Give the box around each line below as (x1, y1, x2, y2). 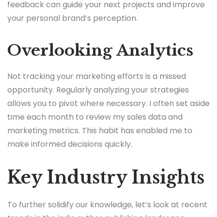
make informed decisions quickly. (7, 139, 132, 150)
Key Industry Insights (7, 167, 204, 189)
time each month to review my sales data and (7, 111, 183, 123)
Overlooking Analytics (7, 40, 193, 60)
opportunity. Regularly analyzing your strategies (7, 84, 189, 96)
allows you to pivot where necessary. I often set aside (7, 98, 210, 109)
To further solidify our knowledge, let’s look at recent (7, 199, 207, 211)
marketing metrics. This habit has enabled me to (7, 125, 192, 137)
